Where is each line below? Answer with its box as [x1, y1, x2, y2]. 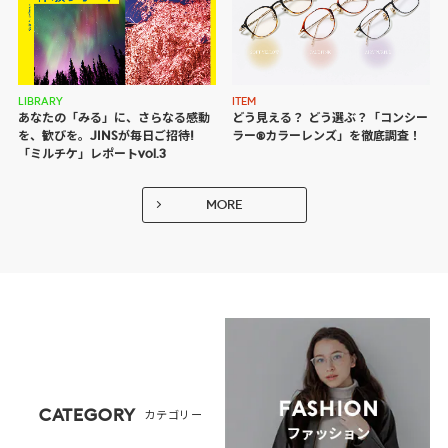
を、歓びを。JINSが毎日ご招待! [17, 130, 194, 143]
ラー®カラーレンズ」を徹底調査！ [232, 130, 422, 143]
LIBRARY [17, 96, 63, 107]
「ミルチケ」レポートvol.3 [17, 148, 166, 161]
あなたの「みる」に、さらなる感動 [17, 112, 210, 125]
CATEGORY [38, 409, 137, 426]
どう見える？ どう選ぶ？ [232, 112, 369, 125]
